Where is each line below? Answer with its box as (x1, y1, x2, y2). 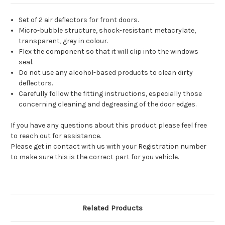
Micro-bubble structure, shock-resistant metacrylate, (19, 26, 196, 35)
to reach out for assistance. (11, 132, 101, 141)
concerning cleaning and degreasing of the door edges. (19, 100, 197, 109)
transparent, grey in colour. (19, 37, 108, 46)
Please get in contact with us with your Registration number (11, 142, 206, 151)
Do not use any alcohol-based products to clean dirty (19, 68, 193, 77)
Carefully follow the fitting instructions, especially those (19, 89, 202, 98)
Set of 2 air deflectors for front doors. (19, 16, 139, 25)
